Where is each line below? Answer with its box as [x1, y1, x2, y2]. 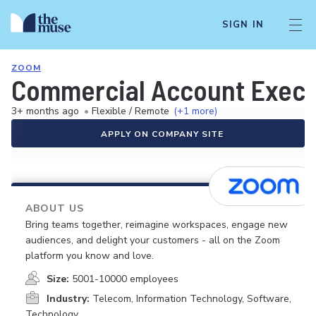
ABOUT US [25, 202, 84, 215]
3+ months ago [11, 104, 79, 118]
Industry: [47, 292, 90, 305]
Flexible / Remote [92, 104, 169, 118]
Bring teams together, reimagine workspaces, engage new [25, 218, 288, 231]
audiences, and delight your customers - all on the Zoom [25, 233, 280, 247]
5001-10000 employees [72, 272, 178, 286]
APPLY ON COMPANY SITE [101, 128, 224, 140]
